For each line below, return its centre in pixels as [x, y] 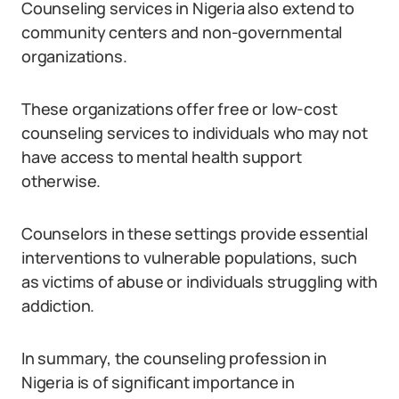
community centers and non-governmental [182, 32]
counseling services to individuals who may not [195, 133]
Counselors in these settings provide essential [195, 233]
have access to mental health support [162, 157]
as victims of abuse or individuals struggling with [200, 281]
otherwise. [61, 181]
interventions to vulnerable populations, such [189, 257]
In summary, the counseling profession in [174, 358]
